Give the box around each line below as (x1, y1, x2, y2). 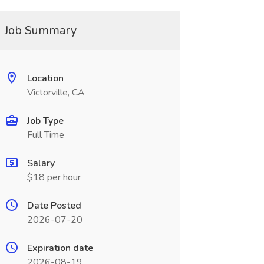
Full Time (27, 128, 64, 141)
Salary (27, 157, 55, 170)
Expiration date (27, 242, 93, 255)
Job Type (27, 114, 64, 127)
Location (27, 72, 64, 85)
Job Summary (4, 22, 77, 38)
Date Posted (27, 199, 81, 212)
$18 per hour (27, 171, 81, 184)
